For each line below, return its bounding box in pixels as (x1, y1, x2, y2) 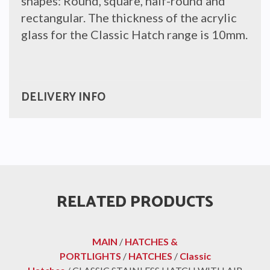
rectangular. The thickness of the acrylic (21, 10, 237, 25)
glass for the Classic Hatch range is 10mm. (21, 27, 248, 42)
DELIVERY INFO (21, 87, 105, 107)
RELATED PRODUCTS (57, 189, 213, 215)
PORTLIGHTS (59, 250, 121, 262)
